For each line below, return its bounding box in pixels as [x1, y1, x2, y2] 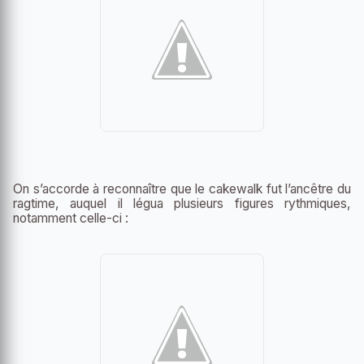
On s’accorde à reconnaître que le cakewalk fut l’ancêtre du [13, 180, 351, 197]
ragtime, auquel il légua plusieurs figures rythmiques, [13, 195, 351, 211]
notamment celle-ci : [13, 210, 128, 226]
